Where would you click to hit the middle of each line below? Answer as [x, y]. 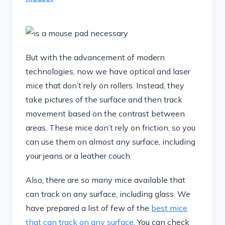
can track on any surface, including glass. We [108, 194]
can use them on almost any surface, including [110, 142]
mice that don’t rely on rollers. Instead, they [105, 85]
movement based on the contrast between [105, 114]
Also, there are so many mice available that [105, 180]
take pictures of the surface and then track [104, 99]
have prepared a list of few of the [88, 208]
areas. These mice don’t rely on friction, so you [110, 128]
